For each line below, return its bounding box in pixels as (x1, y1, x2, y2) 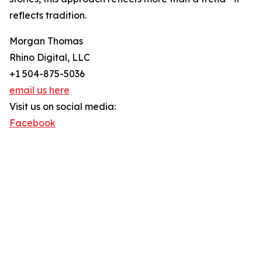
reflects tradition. (9, 9, 87, 21)
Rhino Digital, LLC (9, 51, 90, 63)
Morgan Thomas (9, 35, 83, 47)
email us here (9, 84, 70, 96)
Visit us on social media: (9, 101, 116, 112)
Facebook (9, 117, 56, 129)
